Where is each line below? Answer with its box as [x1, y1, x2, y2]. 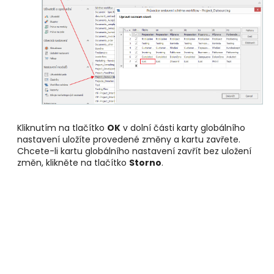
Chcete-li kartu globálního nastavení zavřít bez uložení [17, 145, 251, 158]
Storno [129, 157, 161, 169]
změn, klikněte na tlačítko [17, 157, 129, 169]
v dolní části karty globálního [120, 122, 245, 135]
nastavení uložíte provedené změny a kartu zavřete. [17, 133, 240, 146]
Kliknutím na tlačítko [17, 122, 107, 135]
